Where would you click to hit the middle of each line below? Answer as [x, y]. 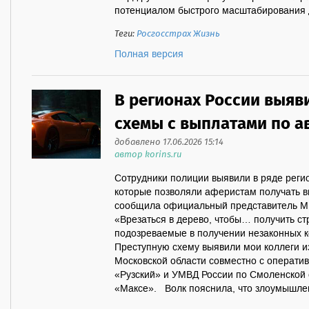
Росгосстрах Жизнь [178, 34]
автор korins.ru [148, 155]
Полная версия [149, 54]
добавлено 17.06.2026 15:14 [169, 142]
